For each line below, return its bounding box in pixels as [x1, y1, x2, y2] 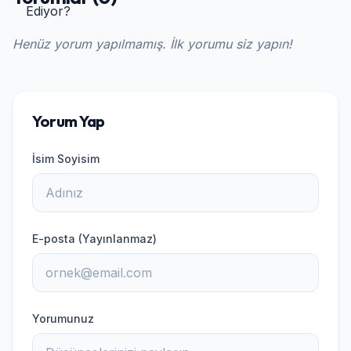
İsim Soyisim [32, 152, 100, 165]
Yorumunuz [32, 312, 94, 325]
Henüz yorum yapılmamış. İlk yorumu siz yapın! [13, 36, 292, 52]
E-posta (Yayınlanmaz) [32, 232, 157, 245]
